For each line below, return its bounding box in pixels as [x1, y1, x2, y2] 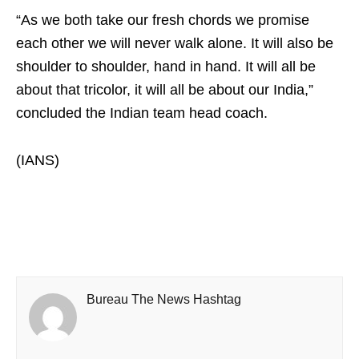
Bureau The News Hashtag [87, 292, 241, 306]
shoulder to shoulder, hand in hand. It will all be [16, 58, 316, 75]
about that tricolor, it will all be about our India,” [16, 82, 313, 98]
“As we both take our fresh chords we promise [16, 12, 309, 28]
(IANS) [16, 152, 59, 168]
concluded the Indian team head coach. [16, 105, 268, 121]
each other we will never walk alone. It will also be [16, 35, 333, 51]
